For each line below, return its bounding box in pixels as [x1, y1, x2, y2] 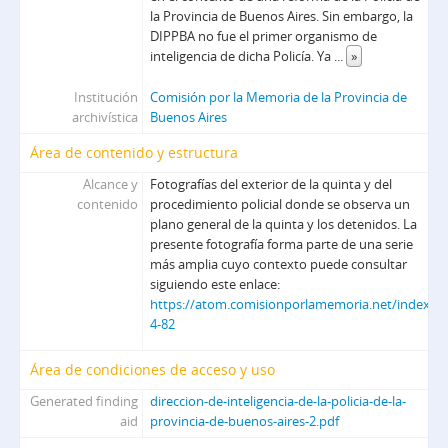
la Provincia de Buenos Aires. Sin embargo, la [150, 7, 414, 25]
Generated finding [30, 392, 139, 410]
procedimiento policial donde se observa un [150, 195, 411, 213]
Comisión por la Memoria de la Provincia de [150, 88, 408, 106]
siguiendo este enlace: [150, 275, 281, 293]
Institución [74, 88, 139, 106]
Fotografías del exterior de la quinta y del [150, 175, 393, 193]
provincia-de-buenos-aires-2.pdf [150, 412, 340, 430]
